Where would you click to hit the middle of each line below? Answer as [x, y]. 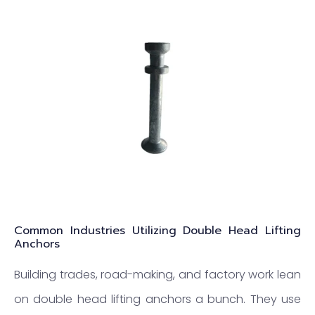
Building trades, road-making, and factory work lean [157, 274]
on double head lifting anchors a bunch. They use [157, 299]
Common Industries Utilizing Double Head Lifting [157, 230]
